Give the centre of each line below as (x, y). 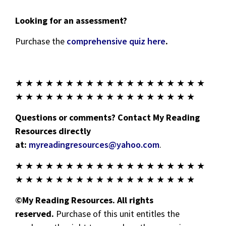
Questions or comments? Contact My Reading (107, 118)
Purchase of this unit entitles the (117, 214)
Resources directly (53, 131)
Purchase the (41, 41)
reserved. (35, 214)
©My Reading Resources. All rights (84, 200)
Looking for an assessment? (71, 20)
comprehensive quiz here (116, 41)
